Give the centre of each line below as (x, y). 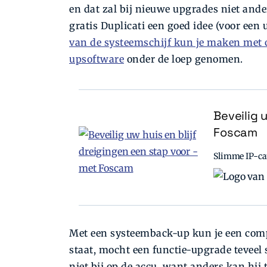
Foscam (236, 133)
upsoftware (97, 59)
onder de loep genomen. (184, 59)
